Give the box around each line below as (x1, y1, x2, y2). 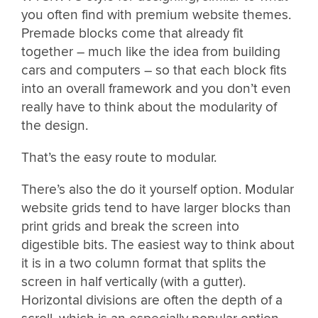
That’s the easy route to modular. (21, 149, 216, 167)
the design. (21, 116, 88, 134)
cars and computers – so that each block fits (21, 61, 287, 79)
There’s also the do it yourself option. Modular (21, 181, 294, 199)
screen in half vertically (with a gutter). (21, 273, 246, 291)
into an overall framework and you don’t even (21, 79, 291, 97)
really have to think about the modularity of (21, 98, 277, 116)
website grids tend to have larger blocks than (21, 199, 291, 217)
